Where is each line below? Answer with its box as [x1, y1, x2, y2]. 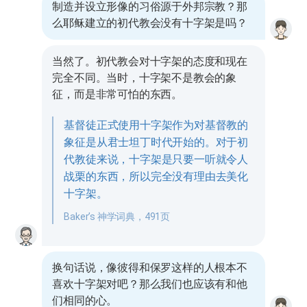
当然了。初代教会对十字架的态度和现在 [52, 55, 247, 68]
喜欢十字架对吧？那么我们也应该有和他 [52, 278, 247, 291]
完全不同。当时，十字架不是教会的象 [52, 71, 236, 84]
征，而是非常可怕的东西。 [52, 88, 182, 101]
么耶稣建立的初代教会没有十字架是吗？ [52, 16, 247, 29]
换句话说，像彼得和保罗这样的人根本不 [52, 261, 247, 274]
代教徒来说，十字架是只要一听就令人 [64, 153, 248, 166]
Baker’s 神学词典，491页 [64, 211, 170, 222]
